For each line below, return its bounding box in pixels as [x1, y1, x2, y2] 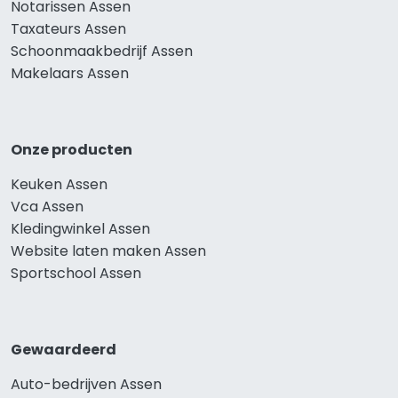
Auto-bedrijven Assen [11, 374, 162, 395]
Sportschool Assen [11, 263, 141, 284]
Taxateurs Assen [11, 19, 126, 40]
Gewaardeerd [11, 339, 116, 361]
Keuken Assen [11, 174, 107, 195]
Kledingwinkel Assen [11, 219, 150, 240]
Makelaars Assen [11, 63, 129, 84]
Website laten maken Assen [11, 241, 206, 262]
